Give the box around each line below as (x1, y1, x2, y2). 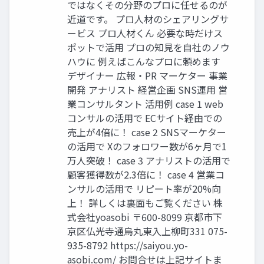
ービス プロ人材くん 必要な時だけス (67, 25, 223, 40)
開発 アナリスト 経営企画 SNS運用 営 (67, 82, 227, 97)
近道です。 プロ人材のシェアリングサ (67, 11, 229, 26)
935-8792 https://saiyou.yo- (67, 237, 188, 252)
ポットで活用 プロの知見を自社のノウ (67, 39, 230, 54)
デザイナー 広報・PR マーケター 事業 (67, 68, 227, 82)
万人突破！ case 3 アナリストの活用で (67, 153, 230, 167)
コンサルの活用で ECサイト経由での (67, 110, 222, 125)
